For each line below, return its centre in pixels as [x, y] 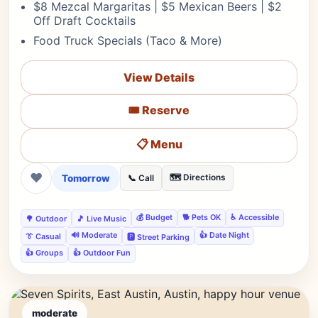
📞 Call [141, 178]
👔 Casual [43, 236]
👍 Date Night [224, 235]
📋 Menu [159, 144]
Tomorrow [86, 178]
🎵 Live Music [102, 218]
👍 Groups [44, 253]
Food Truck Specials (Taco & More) [128, 40]
